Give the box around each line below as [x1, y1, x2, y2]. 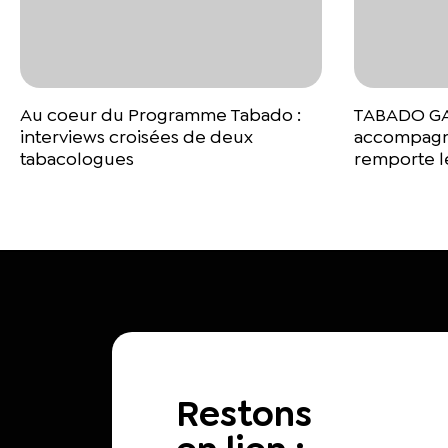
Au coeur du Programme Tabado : [20, 102, 301, 127]
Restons [176, 389, 312, 438]
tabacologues [20, 146, 134, 171]
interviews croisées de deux [20, 124, 253, 149]
